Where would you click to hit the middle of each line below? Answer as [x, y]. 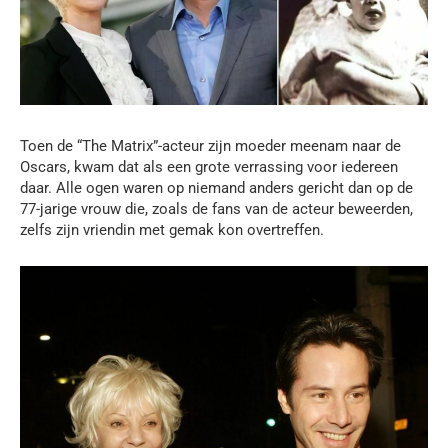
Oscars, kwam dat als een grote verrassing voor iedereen [209, 167]
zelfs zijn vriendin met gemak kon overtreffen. [172, 230]
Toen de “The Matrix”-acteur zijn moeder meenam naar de [210, 146]
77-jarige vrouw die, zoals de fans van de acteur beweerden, [216, 209]
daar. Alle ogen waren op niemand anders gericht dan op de [216, 188]
